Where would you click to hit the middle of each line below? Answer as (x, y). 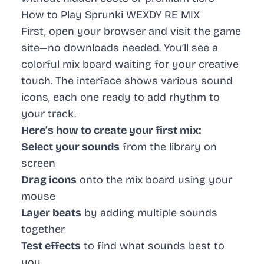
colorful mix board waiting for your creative (130, 65)
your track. (49, 114)
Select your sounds (70, 147)
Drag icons (49, 180)
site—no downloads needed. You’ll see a (120, 48)
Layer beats (51, 213)
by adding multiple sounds (149, 213)
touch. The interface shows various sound (127, 81)
